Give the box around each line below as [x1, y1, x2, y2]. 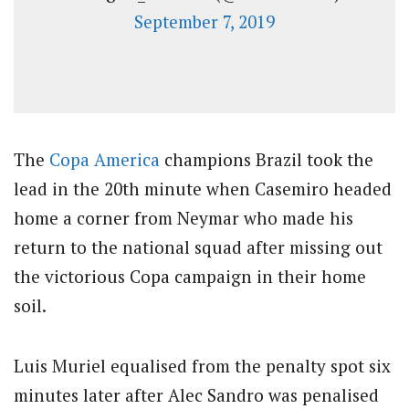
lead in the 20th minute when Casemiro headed [14, 176, 392, 200]
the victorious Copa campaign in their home [14, 264, 366, 288]
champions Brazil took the [160, 147, 373, 171]
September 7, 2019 [134, 10, 275, 34]
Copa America [49, 147, 160, 171]
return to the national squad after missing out [14, 235, 383, 258]
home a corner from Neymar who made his [14, 205, 353, 229]
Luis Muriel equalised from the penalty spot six [14, 353, 391, 377]
